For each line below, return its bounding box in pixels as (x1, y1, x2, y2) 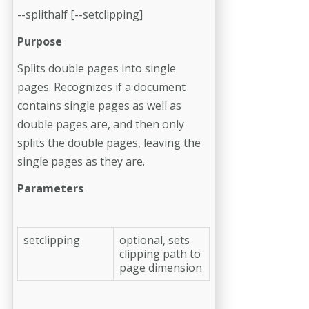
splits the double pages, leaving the (17, 134, 201, 150)
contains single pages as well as (17, 97, 181, 113)
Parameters (17, 180, 83, 196)
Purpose (17, 33, 62, 49)
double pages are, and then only (17, 116, 184, 132)
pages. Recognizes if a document (17, 79, 186, 94)
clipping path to (119, 246, 201, 261)
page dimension (119, 259, 202, 275)
